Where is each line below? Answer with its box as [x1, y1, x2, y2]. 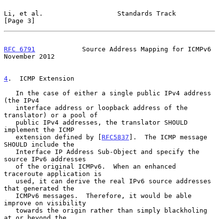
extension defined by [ [16, 133, 102, 141]
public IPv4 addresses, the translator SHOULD [4, 118, 16, 126]
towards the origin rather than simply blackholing [4, 206, 16, 214]
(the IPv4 [4, 96, 39, 104]
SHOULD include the [4, 140, 74, 148]
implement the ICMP [4, 126, 74, 133]
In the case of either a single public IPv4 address [4, 89, 16, 97]
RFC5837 [102, 133, 129, 141]
